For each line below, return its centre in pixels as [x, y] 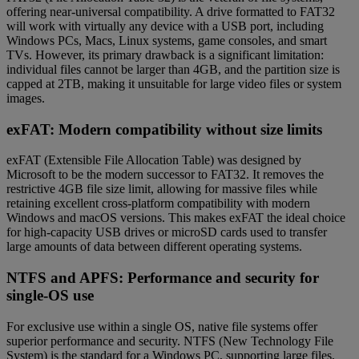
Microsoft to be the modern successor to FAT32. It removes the [165, 175]
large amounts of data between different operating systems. [154, 247]
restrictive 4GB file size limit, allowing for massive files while [162, 189]
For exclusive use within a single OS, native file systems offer [162, 326]
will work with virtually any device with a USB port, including [165, 26]
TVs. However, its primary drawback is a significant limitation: [165, 54]
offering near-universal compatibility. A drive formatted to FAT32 [171, 11]
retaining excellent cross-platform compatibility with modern [158, 204]
